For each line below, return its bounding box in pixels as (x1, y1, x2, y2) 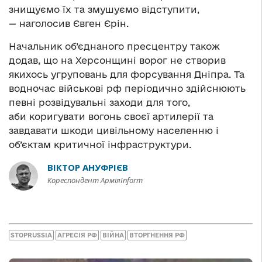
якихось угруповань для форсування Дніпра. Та (9, 68, 244, 80)
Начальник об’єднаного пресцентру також (9, 40, 220, 51)
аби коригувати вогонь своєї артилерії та (9, 111, 213, 122)
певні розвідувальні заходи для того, (9, 96, 190, 108)
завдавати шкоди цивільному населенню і (9, 125, 219, 136)
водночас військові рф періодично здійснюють (9, 82, 246, 94)
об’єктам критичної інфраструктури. (9, 139, 191, 150)
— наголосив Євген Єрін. (9, 18, 129, 29)
